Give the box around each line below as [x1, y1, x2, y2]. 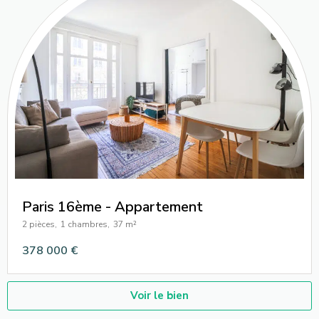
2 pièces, [22, 218, 57, 230]
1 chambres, [61, 218, 110, 230]
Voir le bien [130, 288, 189, 303]
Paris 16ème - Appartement [22, 197, 203, 216]
